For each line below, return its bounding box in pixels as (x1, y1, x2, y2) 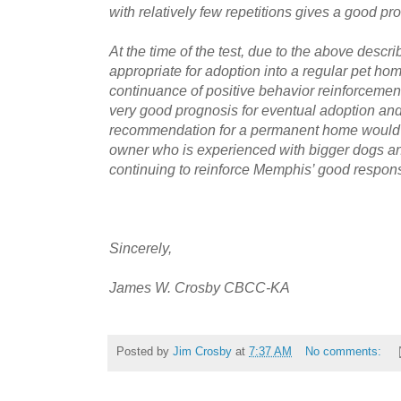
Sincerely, (109, 239, 175, 256)
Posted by (116, 345, 173, 359)
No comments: (304, 345, 385, 359)
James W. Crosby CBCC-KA (109, 278, 290, 295)
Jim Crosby (173, 345, 232, 359)
